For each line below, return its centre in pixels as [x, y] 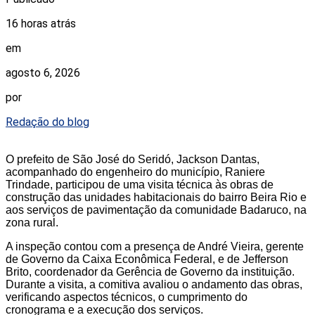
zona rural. [32, 223]
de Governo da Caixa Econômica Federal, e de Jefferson [147, 259]
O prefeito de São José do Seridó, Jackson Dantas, [133, 160]
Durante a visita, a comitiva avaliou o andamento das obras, [154, 285]
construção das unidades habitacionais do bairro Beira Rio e [156, 198]
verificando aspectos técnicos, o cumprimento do [127, 297]
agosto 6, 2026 [43, 73]
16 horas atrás [41, 24]
